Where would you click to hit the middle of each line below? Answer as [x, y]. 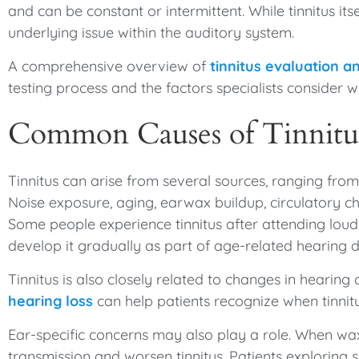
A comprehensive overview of [107, 66]
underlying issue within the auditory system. [151, 32]
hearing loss [50, 301]
